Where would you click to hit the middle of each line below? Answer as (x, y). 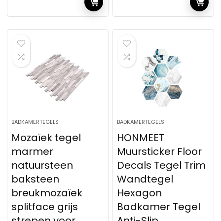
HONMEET (141, 138)
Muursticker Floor (160, 151)
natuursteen (42, 165)
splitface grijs (45, 207)
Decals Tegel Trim (162, 165)
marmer (33, 151)
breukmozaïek (47, 193)
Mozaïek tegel (46, 138)
